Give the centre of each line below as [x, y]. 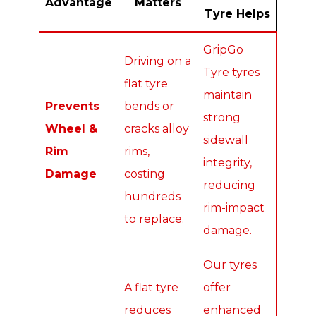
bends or [149, 107]
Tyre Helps [237, 14]
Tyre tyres [231, 73]
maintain [227, 95]
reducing [229, 186]
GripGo [223, 50]
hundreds [152, 197]
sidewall [226, 140]
